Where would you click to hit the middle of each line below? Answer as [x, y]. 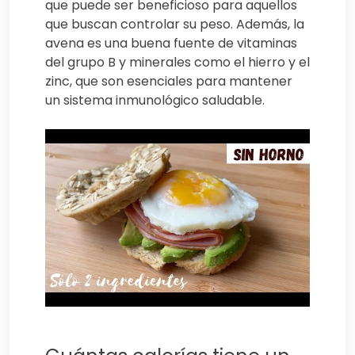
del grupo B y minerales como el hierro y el [177, 63]
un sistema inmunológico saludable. [155, 101]
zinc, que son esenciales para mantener [169, 82]
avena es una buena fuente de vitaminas [171, 44]
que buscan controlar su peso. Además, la [175, 25]
